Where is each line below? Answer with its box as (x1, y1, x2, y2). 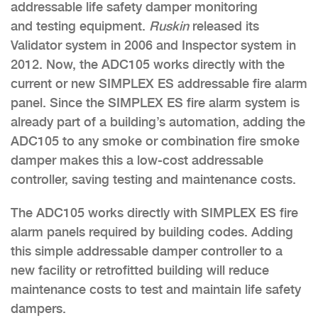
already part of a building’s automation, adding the (11, 114, 305, 129)
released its (189, 18, 259, 33)
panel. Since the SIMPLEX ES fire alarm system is (11, 94, 300, 110)
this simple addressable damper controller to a (11, 243, 283, 258)
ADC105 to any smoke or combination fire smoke (11, 133, 300, 148)
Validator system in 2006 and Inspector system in (11, 37, 296, 53)
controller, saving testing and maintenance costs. (11, 171, 296, 187)
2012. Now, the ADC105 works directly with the (11, 56, 285, 72)
